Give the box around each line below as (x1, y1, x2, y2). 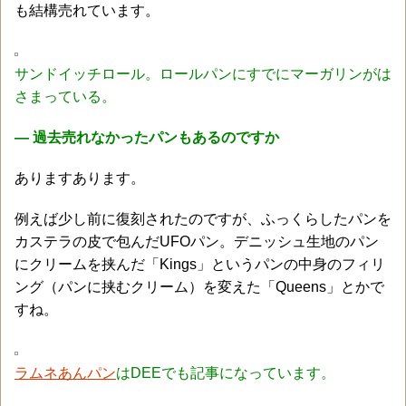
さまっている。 (14, 88, 116, 104)
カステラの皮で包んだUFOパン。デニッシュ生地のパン (14, 233, 379, 249)
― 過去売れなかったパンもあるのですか (14, 129, 279, 145)
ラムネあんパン (14, 364, 116, 381)
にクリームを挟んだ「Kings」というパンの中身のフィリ (14, 256, 385, 272)
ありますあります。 (14, 169, 145, 186)
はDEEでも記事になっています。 (116, 364, 335, 381)
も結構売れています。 (14, 2, 159, 18)
